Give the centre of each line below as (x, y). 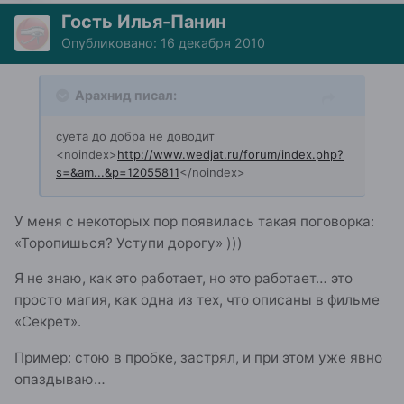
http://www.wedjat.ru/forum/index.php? (230, 155)
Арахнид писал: (126, 96)
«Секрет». (48, 322)
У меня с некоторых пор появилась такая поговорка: (194, 221)
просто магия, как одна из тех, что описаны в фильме (197, 300)
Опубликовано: (111, 43)
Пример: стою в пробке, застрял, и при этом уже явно (198, 357)
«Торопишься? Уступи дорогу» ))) (129, 243)
